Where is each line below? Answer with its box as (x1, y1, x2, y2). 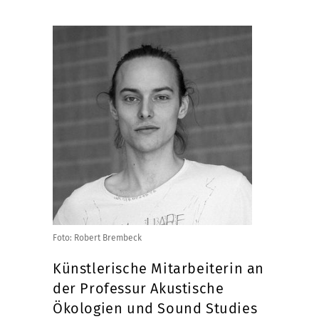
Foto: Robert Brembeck (53, 233, 142, 243)
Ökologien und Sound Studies (53, 300, 258, 317)
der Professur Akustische (53, 280, 224, 297)
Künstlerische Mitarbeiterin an (53, 260, 265, 277)
